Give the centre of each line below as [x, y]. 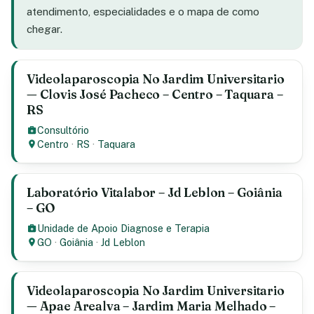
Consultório [63, 130]
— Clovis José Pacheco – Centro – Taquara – [155, 94]
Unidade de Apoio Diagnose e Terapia [124, 228]
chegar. [45, 29]
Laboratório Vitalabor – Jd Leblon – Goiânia [155, 192]
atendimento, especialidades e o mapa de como [143, 12]
